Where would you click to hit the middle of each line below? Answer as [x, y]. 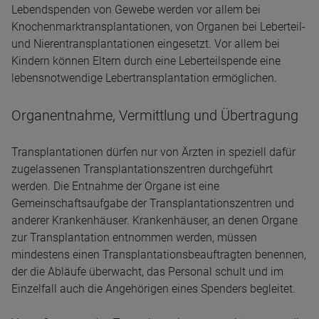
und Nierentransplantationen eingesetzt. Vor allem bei [146, 44]
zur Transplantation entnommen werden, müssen [134, 237]
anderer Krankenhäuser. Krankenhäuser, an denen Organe [155, 220]
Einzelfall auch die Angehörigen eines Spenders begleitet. [153, 289]
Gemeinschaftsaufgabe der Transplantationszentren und [153, 203]
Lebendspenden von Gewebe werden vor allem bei [136, 10]
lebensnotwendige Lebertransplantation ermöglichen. [144, 78]
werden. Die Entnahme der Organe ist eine [115, 186]
